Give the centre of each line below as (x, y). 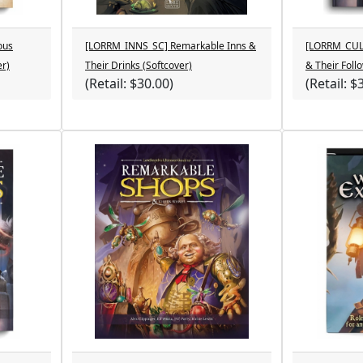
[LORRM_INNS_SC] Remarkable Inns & (171, 46)
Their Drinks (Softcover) (139, 65)
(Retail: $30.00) (129, 83)
